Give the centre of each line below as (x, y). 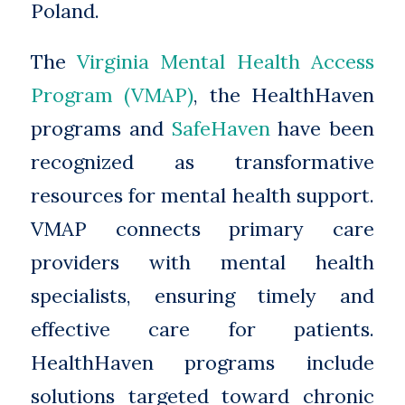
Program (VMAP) (112, 94)
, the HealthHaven (284, 94)
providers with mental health (202, 262)
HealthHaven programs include (202, 362)
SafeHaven (221, 128)
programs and (101, 128)
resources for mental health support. (202, 195)
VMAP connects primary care (202, 228)
